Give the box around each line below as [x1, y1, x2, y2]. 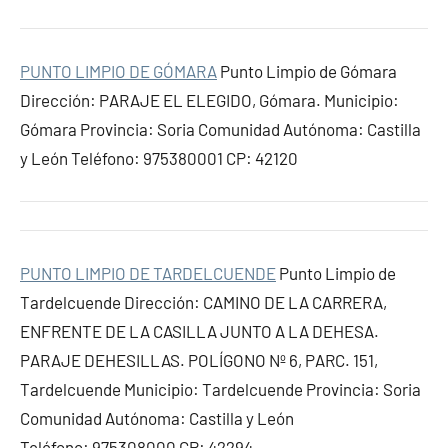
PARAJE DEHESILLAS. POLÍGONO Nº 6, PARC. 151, [20, 350, 378, 370]
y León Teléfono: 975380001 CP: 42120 [20, 148, 298, 168]
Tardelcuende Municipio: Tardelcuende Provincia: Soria [20, 379, 421, 399]
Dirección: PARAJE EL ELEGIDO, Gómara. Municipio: [20, 90, 399, 110]
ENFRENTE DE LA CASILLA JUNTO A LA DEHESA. [20, 321, 379, 341]
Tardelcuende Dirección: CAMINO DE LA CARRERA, [20, 292, 387, 312]
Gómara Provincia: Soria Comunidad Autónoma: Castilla [20, 119, 421, 139]
